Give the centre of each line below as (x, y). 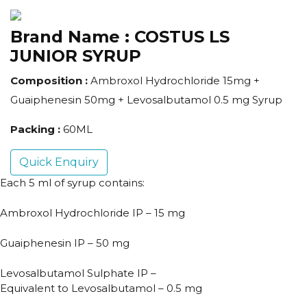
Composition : (50, 81)
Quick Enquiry (59, 162)
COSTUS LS (182, 37)
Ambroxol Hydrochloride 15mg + (175, 81)
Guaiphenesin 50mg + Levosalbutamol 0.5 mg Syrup (146, 100)
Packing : (37, 130)
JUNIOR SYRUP (76, 56)
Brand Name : (72, 37)
